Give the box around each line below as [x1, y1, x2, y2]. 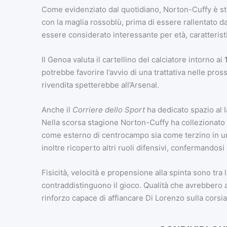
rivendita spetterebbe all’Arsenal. [41, 80, 159, 90]
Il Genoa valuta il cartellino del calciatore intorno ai [41, 55, 224, 65]
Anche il [41, 105, 72, 115]
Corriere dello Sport [72, 105, 145, 115]
